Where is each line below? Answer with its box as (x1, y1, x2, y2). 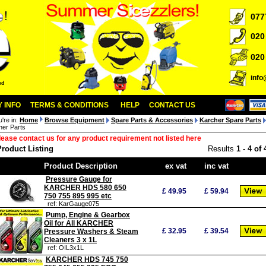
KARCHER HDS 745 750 (46, 255, 128, 264)
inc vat (204, 161, 229, 170)
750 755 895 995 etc (44, 192, 112, 200)
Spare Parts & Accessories (111, 116, 193, 123)
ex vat (165, 161, 186, 170)
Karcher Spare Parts (199, 116, 261, 123)
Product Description (44, 161, 118, 170)
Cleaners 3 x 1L (44, 236, 97, 244)
